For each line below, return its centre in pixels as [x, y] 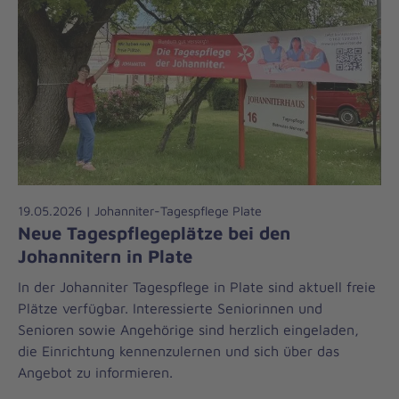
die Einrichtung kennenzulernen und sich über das [179, 350]
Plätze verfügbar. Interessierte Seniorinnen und [170, 308]
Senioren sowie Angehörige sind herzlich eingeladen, [188, 329]
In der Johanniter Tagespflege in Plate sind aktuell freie [197, 286]
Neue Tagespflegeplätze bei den [154, 232]
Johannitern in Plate [105, 255]
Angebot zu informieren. [95, 372]
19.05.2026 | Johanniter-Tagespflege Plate [140, 210]
